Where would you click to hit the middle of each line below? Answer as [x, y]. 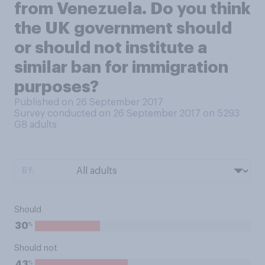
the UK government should [123, 28]
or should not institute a [111, 48]
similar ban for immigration [121, 67]
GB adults [35, 125]
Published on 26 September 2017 [89, 102]
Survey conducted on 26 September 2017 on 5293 [127, 114]
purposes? [56, 87]
